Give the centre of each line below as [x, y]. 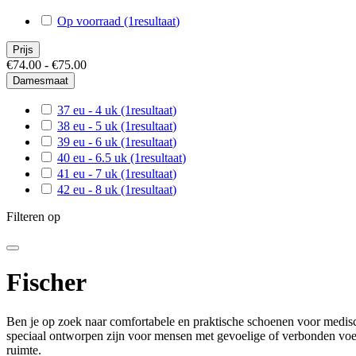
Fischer [46, 282]
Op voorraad [91, 21]
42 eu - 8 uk [89, 190]
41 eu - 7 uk [89, 174]
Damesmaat [41, 81]
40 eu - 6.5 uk [94, 158]
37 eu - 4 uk [89, 110]
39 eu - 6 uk [89, 142]
